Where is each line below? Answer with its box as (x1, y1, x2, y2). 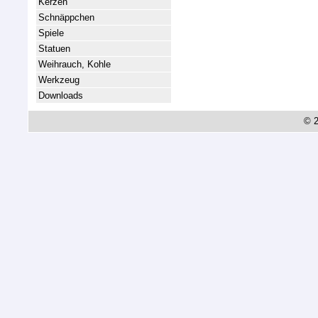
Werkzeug (38, 75, 79, 85)
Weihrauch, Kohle (38, 59, 111, 70)
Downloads (38, 90, 83, 101)
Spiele (38, 28, 64, 38)
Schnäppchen (38, 12, 94, 23)
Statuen (38, 43, 70, 54)
